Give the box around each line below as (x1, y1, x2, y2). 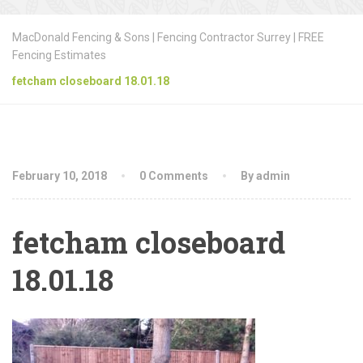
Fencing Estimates (12, 48, 106, 62)
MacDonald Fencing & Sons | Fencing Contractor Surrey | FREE (12, 30, 324, 44)
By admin (241, 169, 290, 182)
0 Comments (139, 169, 208, 182)
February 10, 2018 (12, 169, 109, 182)
